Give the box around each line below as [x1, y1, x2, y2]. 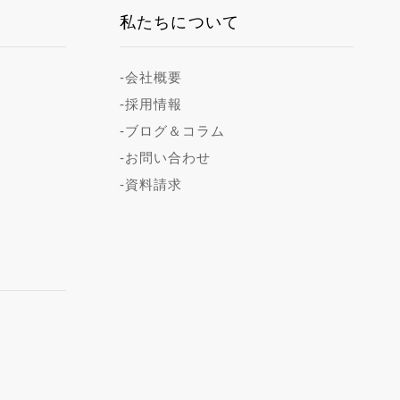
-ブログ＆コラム [120, 122, 225, 138]
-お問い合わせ [120, 149, 211, 165]
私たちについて [120, 13, 239, 32]
